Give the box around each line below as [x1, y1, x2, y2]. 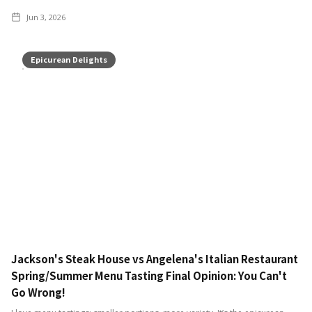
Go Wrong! [11, 284, 65, 299]
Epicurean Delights [31, 54, 107, 65]
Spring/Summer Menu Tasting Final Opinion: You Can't [11, 267, 287, 283]
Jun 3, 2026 [26, 12, 65, 23]
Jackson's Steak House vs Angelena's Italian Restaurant [11, 251, 298, 266]
